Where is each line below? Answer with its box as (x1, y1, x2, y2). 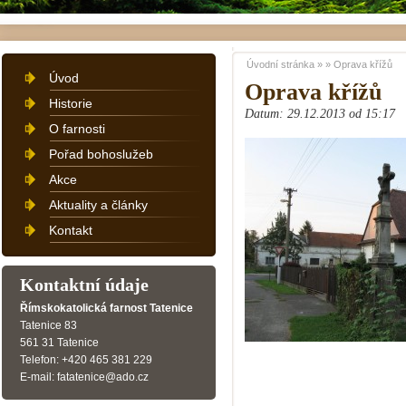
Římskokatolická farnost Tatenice (20, 302, 193, 314)
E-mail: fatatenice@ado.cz (20, 371, 149, 383)
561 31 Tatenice (20, 336, 99, 349)
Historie (49, 96, 92, 111)
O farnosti (49, 121, 105, 136)
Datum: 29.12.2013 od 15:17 (245, 107, 395, 121)
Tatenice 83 (20, 319, 77, 332)
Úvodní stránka (246, 59, 314, 70)
